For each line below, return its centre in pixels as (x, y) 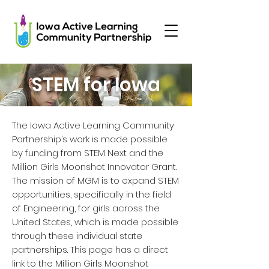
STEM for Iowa (96, 85)
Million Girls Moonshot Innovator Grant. (94, 167)
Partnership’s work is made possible (90, 139)
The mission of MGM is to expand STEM (95, 180)
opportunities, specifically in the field (92, 194)
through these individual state (77, 236)
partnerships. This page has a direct (90, 249)
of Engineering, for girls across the (86, 208)
